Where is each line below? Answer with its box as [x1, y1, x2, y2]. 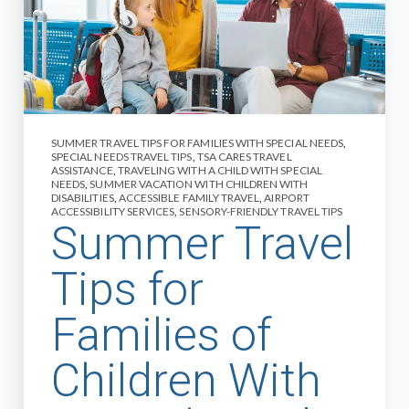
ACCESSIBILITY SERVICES [51, 204, 175, 219]
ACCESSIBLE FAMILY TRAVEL [118, 191, 260, 205]
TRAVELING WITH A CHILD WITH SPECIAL [117, 163, 322, 178]
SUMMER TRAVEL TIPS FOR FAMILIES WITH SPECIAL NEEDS [51, 136, 343, 151]
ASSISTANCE [51, 163, 113, 178]
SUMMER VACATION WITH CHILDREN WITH [89, 177, 309, 192]
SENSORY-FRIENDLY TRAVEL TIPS [179, 204, 343, 219]
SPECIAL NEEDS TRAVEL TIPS [51, 150, 193, 164]
